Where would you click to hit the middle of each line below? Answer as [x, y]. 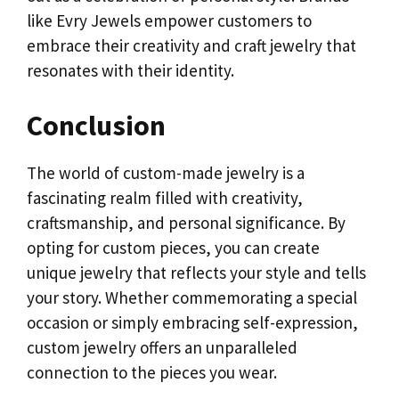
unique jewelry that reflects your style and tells [196, 272]
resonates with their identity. [130, 70]
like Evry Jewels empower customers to [169, 20]
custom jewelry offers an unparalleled [162, 347]
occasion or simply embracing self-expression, [192, 322]
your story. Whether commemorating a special [192, 297]
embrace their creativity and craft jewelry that [191, 45]
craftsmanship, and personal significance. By [186, 222]
